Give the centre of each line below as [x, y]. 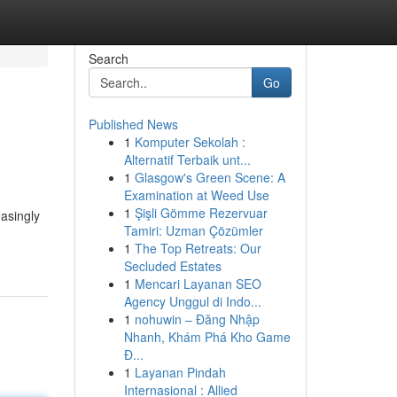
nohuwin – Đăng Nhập [197, 319]
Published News [133, 124]
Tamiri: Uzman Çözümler [193, 230]
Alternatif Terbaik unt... [187, 160]
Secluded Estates [172, 266]
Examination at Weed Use [196, 195]
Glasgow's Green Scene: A [210, 177]
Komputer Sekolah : [190, 142]
